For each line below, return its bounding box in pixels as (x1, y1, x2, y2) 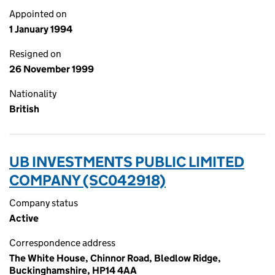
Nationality (9, 88, 56, 99)
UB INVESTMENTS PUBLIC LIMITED (9, 153, 244, 171)
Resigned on (9, 48, 61, 60)
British (9, 103, 39, 115)
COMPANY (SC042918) (9, 171, 166, 189)
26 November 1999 (9, 63, 94, 75)
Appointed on (9, 8, 67, 20)
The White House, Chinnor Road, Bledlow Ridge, (9, 252, 221, 264)
